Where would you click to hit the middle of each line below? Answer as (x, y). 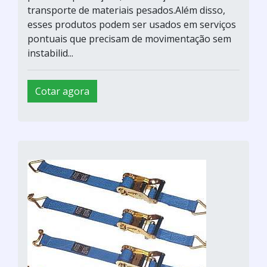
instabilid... (50, 53)
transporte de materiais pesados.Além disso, (126, 10)
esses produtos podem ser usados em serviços (132, 24)
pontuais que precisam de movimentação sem (129, 38)
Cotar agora (62, 91)
